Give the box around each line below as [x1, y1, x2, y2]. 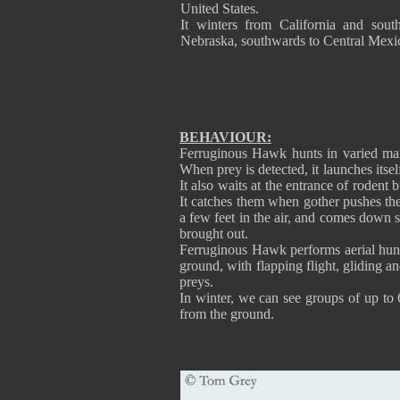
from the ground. [179, 306, 274, 321]
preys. [179, 274, 213, 289]
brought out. [179, 226, 255, 241]
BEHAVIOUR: [179, 129, 271, 145]
